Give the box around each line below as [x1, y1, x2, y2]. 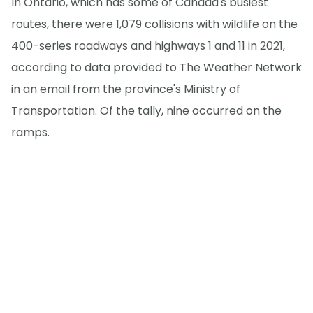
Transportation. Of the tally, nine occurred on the [11, 102, 282, 119]
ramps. [11, 124, 50, 140]
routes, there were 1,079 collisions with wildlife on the [11, 15, 298, 32]
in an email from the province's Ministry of [11, 80, 240, 97]
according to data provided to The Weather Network [11, 59, 302, 75]
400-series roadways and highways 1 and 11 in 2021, [11, 37, 285, 54]
